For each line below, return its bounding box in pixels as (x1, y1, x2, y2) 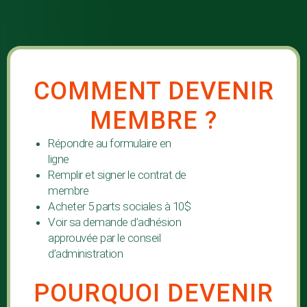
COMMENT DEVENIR (33, 77, 274, 106)
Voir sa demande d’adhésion (48, 215, 181, 230)
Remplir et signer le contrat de (48, 168, 186, 182)
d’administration (48, 247, 123, 261)
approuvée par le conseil (48, 231, 160, 245)
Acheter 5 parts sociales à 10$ (48, 199, 193, 214)
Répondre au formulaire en (48, 136, 171, 151)
